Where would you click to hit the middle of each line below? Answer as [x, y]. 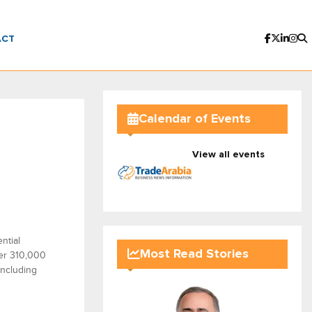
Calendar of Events [195, 119]
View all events [228, 155]
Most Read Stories [194, 254]
